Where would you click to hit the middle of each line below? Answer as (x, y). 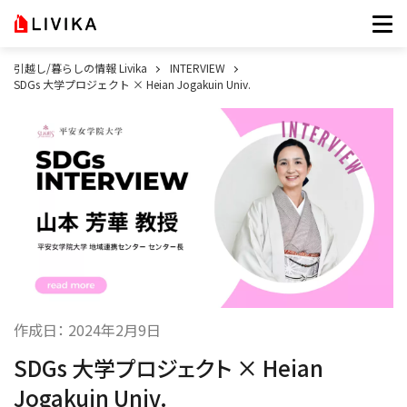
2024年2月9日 (114, 329)
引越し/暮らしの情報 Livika (80, 68)
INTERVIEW (197, 68)
